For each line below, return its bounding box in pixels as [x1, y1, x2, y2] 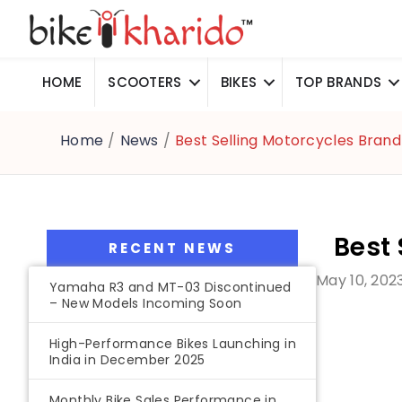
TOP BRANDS [295, 73, 382, 92]
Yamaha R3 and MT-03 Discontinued [49, 278, 292, 297]
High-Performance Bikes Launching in [49, 335, 296, 354]
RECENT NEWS [109, 239, 236, 258]
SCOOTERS [108, 73, 182, 92]
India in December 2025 [49, 351, 205, 370]
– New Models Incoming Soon [49, 294, 242, 313]
